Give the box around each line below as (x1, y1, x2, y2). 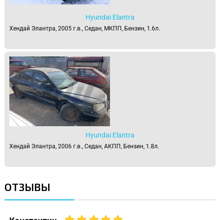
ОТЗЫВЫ (4, 180, 50, 193)
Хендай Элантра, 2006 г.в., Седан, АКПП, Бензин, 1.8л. (9, 143, 159, 150)
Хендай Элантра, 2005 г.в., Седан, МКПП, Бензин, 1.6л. (9, 25, 160, 32)
